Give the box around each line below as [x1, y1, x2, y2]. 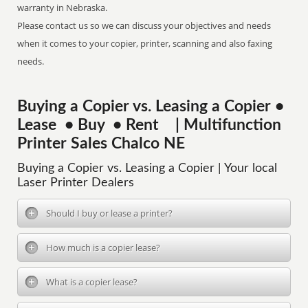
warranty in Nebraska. [17, 1, 108, 14]
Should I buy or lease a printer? [46, 207, 173, 219]
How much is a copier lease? [46, 241, 161, 254]
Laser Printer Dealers [17, 177, 135, 189]
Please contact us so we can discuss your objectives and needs [17, 19, 272, 32]
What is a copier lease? [46, 276, 138, 288]
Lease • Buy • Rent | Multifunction [17, 118, 282, 133]
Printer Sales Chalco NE [17, 136, 186, 151]
